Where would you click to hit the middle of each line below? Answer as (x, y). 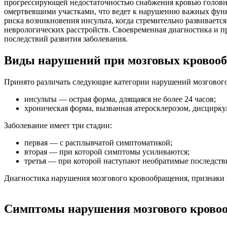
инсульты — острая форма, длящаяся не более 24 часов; (120, 99)
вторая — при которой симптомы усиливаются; (107, 152)
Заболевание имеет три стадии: (58, 125)
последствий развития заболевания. (66, 39)
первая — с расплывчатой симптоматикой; (98, 142)
